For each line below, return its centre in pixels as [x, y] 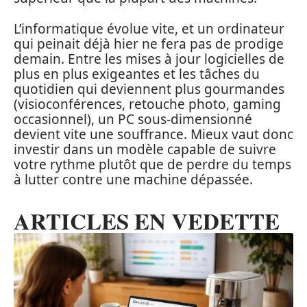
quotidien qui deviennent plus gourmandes [149, 89]
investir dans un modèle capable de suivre [145, 149]
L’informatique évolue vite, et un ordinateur [149, 28]
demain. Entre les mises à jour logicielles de [149, 59]
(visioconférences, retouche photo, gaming [147, 104]
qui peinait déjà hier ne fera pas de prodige [149, 44]
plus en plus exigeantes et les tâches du [137, 74]
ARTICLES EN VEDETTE [147, 220]
